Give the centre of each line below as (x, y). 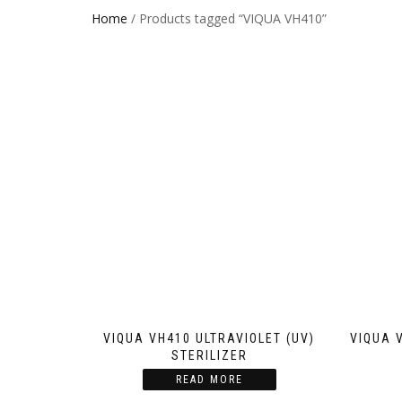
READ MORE (209, 379)
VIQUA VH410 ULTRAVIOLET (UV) (210, 338)
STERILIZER (209, 355)
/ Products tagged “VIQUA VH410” (227, 18)
